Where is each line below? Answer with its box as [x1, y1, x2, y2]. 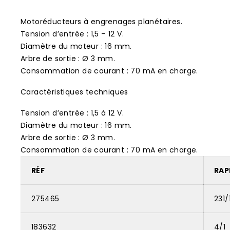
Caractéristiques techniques [21, 87, 128, 97]
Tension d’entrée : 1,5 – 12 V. [21, 29, 124, 39]
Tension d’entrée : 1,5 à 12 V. [21, 108, 124, 118]
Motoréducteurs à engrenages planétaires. [21, 16, 182, 27]
